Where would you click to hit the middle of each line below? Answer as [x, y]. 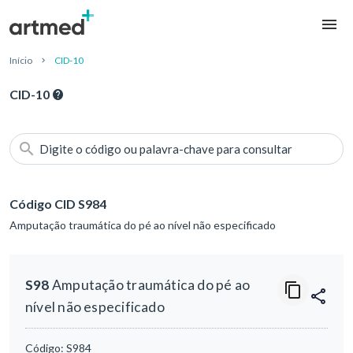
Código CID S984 [58, 204]
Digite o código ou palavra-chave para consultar [166, 149]
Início [21, 61]
